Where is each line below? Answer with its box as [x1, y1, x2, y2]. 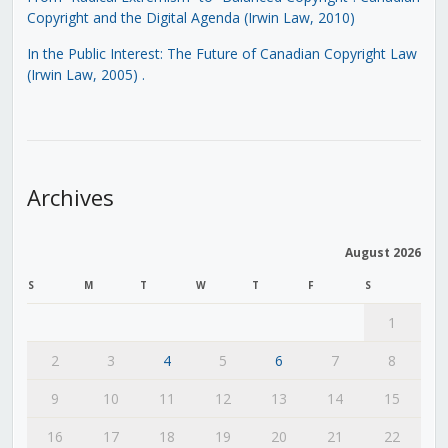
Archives [26, 181, 114, 212]
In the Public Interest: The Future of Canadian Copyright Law [26, 43, 417, 63]
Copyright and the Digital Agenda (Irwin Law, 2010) [26, 7, 355, 27]
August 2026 [344, 243, 421, 261]
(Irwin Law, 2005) [26, 64, 138, 84]
